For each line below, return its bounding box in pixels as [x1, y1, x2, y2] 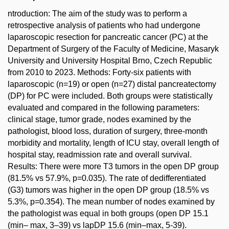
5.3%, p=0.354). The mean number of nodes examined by [8, 197, 215, 206]
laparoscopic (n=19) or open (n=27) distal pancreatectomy [8, 80, 216, 88]
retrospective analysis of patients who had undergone [8, 21, 200, 30]
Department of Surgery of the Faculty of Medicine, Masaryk [8, 44, 219, 53]
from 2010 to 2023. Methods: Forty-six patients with [8, 68, 191, 77]
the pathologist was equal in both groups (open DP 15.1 [8, 209, 209, 218]
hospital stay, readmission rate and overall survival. [8, 150, 192, 159]
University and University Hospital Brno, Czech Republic [8, 56, 212, 65]
